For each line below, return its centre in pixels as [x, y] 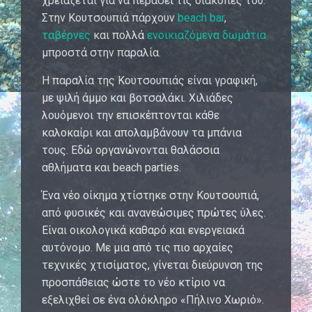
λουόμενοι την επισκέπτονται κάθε [131, 115]
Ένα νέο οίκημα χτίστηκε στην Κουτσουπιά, [150, 195]
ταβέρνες [66, 35]
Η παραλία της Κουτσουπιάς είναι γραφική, [150, 80]
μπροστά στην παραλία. [101, 52]
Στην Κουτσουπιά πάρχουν [110, 17]
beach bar [201, 17]
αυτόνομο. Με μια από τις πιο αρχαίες [138, 247]
